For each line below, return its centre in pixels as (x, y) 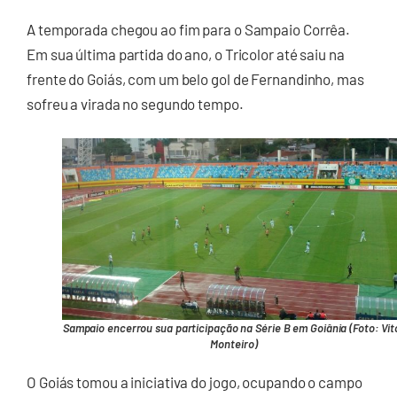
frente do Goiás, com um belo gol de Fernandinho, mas (195, 78)
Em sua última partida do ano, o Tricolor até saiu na (186, 54)
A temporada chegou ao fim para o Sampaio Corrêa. (189, 29)
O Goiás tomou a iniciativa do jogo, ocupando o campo (195, 381)
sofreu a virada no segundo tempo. (135, 103)
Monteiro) (234, 343)
